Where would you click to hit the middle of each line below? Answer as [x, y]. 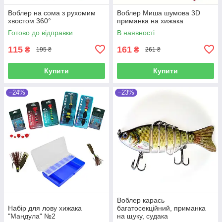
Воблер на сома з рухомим [52, 13]
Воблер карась [141, 200]
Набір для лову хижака [45, 208]
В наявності [136, 32]
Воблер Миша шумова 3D [159, 13]
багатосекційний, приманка [161, 208]
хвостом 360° [29, 21]
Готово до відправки [40, 32]
